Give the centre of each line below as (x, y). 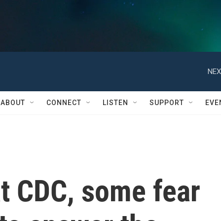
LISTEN (115, 103)
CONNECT (64, 103)
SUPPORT (167, 103)
